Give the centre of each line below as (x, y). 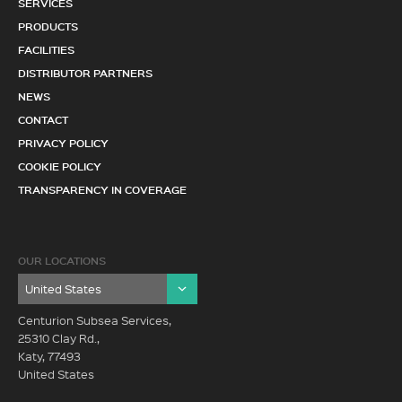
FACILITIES (46, 49)
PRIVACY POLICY (63, 143)
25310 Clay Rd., (59, 338)
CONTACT (43, 119)
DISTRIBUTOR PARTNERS (85, 73)
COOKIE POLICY (60, 166)
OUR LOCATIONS (62, 260)
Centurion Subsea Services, (95, 320)
